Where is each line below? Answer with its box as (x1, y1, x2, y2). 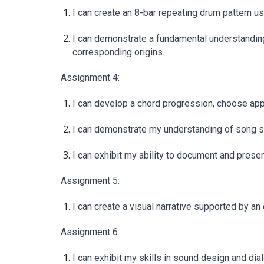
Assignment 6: (60, 226, 120, 237)
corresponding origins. (72, 47, 164, 58)
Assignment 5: (60, 175, 120, 186)
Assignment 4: (60, 72, 120, 83)
